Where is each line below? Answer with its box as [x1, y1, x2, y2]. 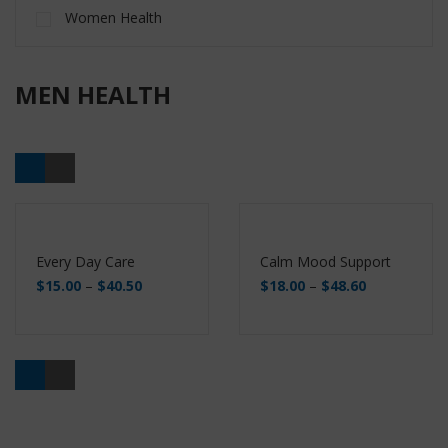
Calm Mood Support [260, 252, 391, 272]
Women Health [61, 8, 162, 28]
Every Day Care [36, 252, 135, 272]
